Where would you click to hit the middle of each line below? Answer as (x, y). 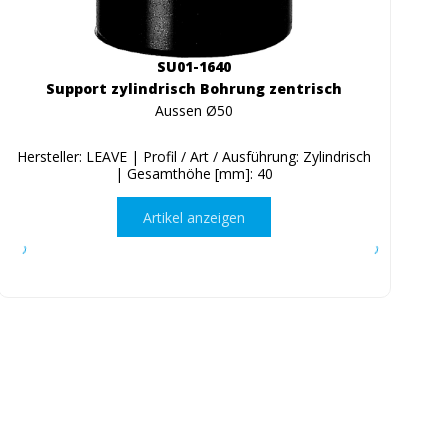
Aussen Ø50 (194, 111)
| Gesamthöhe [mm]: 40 (194, 174)
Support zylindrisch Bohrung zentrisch (194, 89)
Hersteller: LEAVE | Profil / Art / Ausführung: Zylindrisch (194, 157)
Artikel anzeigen (194, 217)
